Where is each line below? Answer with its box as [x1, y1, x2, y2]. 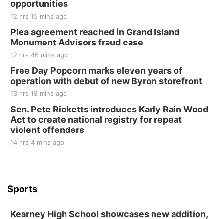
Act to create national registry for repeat [10, 114, 182, 125]
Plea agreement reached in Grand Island [10, 27, 179, 37]
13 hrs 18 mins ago [10, 89, 67, 97]
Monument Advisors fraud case [10, 37, 143, 47]
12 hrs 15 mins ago [10, 12, 67, 20]
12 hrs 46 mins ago [10, 51, 68, 59]
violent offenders [10, 125, 84, 135]
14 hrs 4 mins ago [10, 138, 64, 146]
